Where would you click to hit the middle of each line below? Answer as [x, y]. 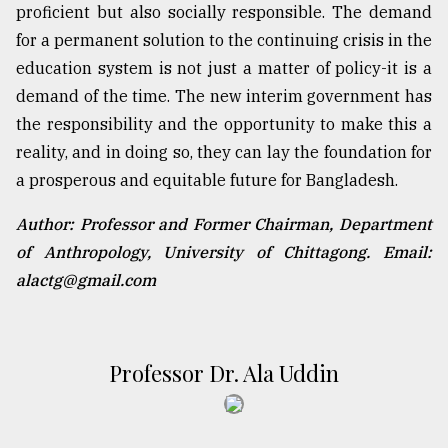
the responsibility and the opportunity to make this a [224, 123]
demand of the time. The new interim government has [224, 95]
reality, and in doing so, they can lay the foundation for [224, 151]
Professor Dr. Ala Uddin [224, 372]
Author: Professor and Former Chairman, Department [224, 223]
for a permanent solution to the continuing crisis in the [224, 39]
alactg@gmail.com [86, 279]
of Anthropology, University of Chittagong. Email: [224, 251]
